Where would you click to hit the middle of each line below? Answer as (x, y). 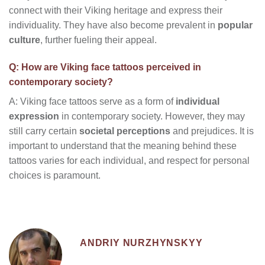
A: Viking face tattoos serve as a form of (92, 101)
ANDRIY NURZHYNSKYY (141, 243)
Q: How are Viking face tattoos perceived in (105, 67)
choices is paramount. (55, 175)
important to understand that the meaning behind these (123, 146)
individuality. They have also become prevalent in (113, 25)
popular (235, 25)
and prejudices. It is (212, 131)
